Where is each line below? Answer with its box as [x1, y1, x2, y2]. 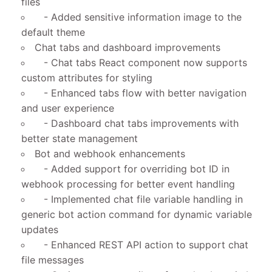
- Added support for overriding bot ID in [35, 162, 229, 175]
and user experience [21, 101, 114, 114]
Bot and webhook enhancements [35, 147, 185, 160]
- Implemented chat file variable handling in [35, 192, 243, 205]
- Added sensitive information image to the [35, 10, 242, 23]
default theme [21, 25, 85, 38]
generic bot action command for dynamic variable [21, 208, 252, 220]
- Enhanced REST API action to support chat [35, 238, 248, 251]
